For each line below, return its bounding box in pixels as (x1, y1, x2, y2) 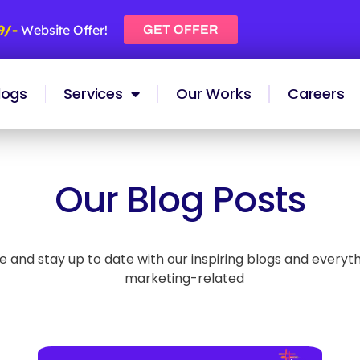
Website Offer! (21, 21, 108, 38)
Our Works (176, 83, 252, 104)
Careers (287, 83, 345, 104)
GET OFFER (142, 22, 219, 36)
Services (63, 83, 123, 104)
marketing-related (125, 268, 245, 288)
